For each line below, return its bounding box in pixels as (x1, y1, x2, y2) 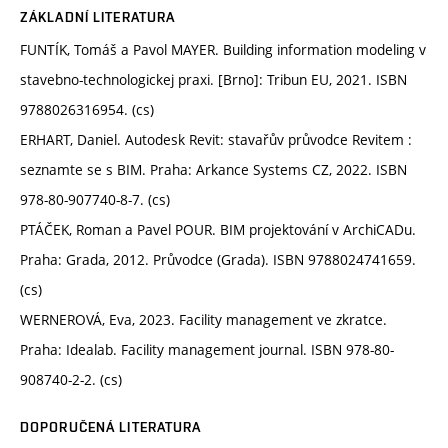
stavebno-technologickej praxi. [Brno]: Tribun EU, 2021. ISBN (20, 69, 407, 89)
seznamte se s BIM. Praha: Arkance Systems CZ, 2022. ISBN (20, 159, 407, 179)
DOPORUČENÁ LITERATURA (20, 418, 202, 435)
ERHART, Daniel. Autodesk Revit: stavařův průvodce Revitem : (20, 129, 412, 149)
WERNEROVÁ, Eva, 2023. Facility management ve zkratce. (20, 309, 387, 329)
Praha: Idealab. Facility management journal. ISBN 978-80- (20, 339, 394, 359)
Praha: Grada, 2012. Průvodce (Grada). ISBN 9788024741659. (20, 249, 416, 269)
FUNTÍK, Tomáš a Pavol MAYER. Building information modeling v (20, 39, 426, 59)
